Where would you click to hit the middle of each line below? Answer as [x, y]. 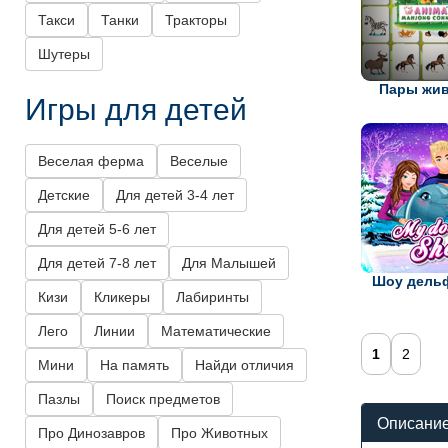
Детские [64, 195]
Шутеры [64, 54]
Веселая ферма [91, 161]
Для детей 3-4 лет [175, 195]
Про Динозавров [91, 433]
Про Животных [219, 433]
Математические [216, 331]
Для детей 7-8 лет [97, 263]
